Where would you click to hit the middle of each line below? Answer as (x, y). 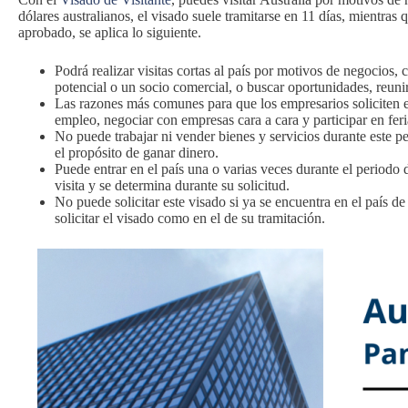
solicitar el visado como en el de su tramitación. (190, 218)
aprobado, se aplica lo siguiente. (110, 32)
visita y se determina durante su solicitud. (172, 185)
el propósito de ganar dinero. (137, 152)
